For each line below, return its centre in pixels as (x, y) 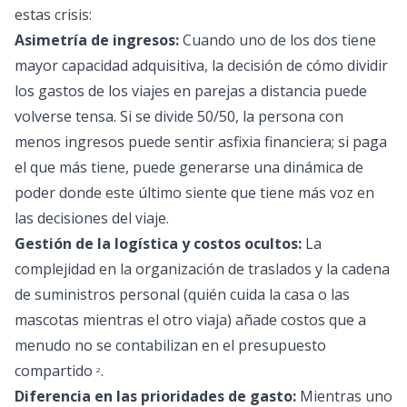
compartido (55, 371)
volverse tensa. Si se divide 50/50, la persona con (179, 116)
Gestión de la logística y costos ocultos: (158, 243)
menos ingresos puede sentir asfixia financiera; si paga (201, 142)
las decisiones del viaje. (92, 218)
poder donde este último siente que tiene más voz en (194, 193)
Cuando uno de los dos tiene (278, 40)
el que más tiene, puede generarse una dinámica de (189, 167)
